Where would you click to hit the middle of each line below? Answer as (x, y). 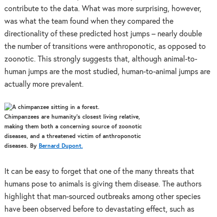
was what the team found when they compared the (89, 22)
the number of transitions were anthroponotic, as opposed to (105, 47)
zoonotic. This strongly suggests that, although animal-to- (101, 60)
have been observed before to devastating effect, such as (99, 209)
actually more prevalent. (44, 85)
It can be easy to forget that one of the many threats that (99, 171)
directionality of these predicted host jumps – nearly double (103, 34)
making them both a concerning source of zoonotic (73, 127)
